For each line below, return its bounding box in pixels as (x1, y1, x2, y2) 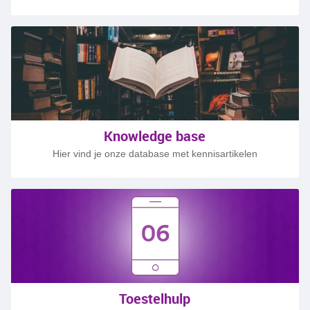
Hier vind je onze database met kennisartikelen (52, 148, 257, 159)
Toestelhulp (119, 289, 191, 308)
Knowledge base (104, 127, 206, 145)
